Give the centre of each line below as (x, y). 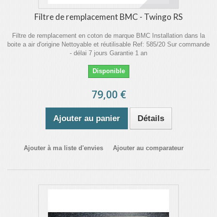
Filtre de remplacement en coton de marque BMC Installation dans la (108, 36)
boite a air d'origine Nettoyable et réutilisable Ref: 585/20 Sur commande (108, 44)
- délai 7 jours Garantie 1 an (108, 53)
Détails (151, 118)
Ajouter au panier (86, 118)
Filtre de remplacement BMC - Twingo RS (108, 17)
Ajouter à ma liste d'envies (63, 148)
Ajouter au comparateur (148, 148)
